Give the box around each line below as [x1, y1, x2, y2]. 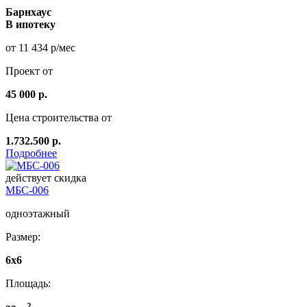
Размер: [5, 230, 40, 243]
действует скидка [5, 171, 86, 184]
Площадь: [5, 277, 51, 289]
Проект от [5, 64, 53, 77]
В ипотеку [5, 18, 56, 30]
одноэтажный [5, 207, 70, 219]
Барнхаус [5, 5, 51, 18]
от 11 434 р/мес [5, 41, 75, 53]
